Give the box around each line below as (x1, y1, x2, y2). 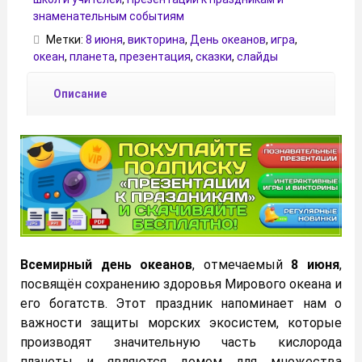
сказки (196, 49, 232, 63)
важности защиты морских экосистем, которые (20, 314, 342, 330)
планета (69, 49, 115, 63)
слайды (237, 49, 278, 63)
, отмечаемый (192, 256, 292, 272)
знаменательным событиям (33, 9, 184, 23)
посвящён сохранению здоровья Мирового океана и (20, 276, 342, 292)
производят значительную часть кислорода (20, 334, 342, 350)
